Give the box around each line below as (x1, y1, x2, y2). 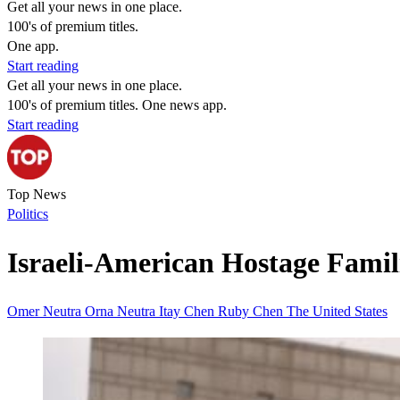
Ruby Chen (218, 303, 287, 319)
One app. (7, 38, 59, 54)
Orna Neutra (85, 303, 159, 319)
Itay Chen (159, 303, 218, 319)
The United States (287, 303, 387, 319)
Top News (7, 187, 66, 202)
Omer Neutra (7, 303, 85, 319)
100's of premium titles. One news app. (7, 97, 227, 112)
